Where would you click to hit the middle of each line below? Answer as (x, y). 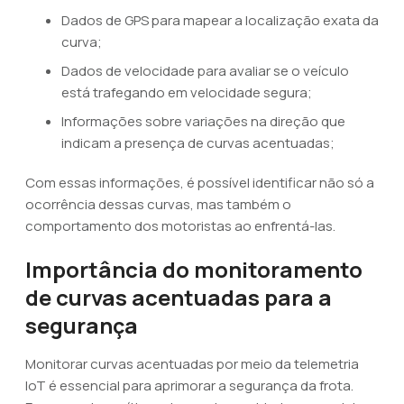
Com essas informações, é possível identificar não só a (200, 183)
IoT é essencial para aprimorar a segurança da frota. (189, 386)
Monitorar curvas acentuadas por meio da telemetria (192, 364)
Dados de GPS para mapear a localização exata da (220, 20)
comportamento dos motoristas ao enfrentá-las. (180, 226)
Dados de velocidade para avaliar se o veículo (205, 71)
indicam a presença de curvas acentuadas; (198, 143)
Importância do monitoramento (194, 269)
